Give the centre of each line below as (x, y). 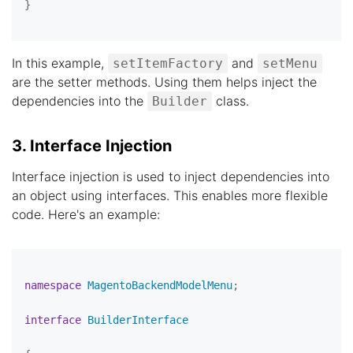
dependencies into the (80, 101)
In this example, (60, 63)
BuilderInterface (138, 320)
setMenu (290, 63)
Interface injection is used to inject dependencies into (171, 176)
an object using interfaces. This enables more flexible (170, 195)
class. (230, 101)
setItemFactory (168, 63)
